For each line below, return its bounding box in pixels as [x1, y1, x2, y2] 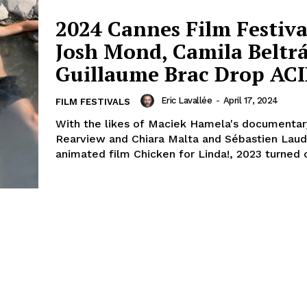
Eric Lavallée [160, 95, 212, 106]
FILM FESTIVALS [56, 97, 130, 108]
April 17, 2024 [223, 95, 278, 106]
